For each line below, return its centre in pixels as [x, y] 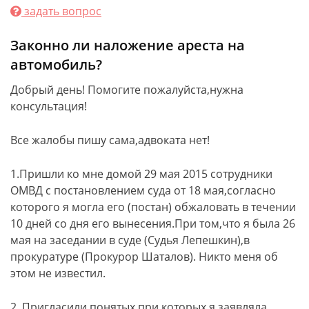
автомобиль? [56, 64]
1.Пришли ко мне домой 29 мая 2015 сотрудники [141, 174]
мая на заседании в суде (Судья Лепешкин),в [130, 240]
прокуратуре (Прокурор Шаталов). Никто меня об [144, 257]
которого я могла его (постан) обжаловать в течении [153, 207]
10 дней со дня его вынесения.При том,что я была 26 [153, 223]
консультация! [49, 106]
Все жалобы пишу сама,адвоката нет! [110, 140]
